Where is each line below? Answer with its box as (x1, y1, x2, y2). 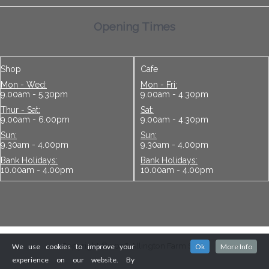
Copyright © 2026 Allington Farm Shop (61, 241, 208, 251)
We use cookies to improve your (12, 242, 134, 251)
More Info (220, 242, 252, 251)
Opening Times (94, 20, 175, 34)
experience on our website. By (12, 255, 134, 264)
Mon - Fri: (141, 79, 177, 89)
